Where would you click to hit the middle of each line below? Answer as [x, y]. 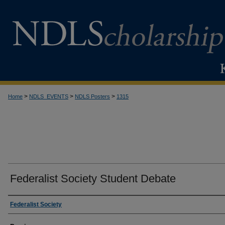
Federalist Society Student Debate [93, 179]
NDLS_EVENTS [49, 96]
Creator [23, 204]
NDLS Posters [92, 96]
